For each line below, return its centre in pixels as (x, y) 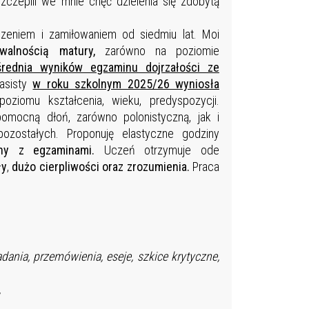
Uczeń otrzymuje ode (157, 150)
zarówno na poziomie (157, 51)
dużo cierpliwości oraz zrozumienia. (101, 167)
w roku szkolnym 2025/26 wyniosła (126, 84)
